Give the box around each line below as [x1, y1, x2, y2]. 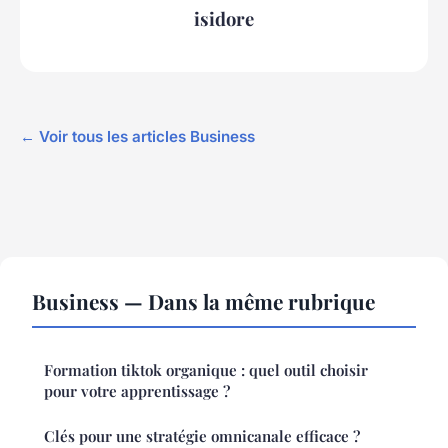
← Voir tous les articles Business [20, 127, 255, 147]
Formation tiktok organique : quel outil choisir [44, 360, 368, 381]
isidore [194, 5, 254, 31]
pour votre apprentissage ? [44, 381, 230, 402]
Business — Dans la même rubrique [32, 287, 375, 316]
